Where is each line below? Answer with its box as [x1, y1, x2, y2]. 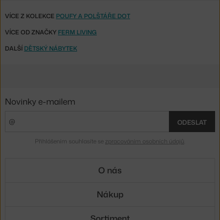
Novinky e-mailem [5, 95, 75, 108]
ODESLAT [177, 117, 207, 127]
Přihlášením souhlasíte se [35, 137, 105, 145]
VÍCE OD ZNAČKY [5, 28, 58, 37]
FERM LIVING [58, 28, 97, 37]
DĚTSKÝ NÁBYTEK [24, 44, 77, 53]
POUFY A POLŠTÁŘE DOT [56, 12, 130, 21]
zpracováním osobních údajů [105, 137, 184, 145]
